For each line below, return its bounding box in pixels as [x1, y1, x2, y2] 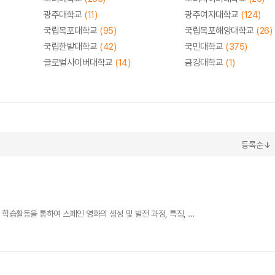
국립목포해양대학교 [185, 25, 256, 36]
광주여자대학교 [185, 9, 241, 20]
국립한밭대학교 [44, 41, 99, 52]
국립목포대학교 [44, 25, 99, 36]
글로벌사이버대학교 [44, 57, 115, 68]
